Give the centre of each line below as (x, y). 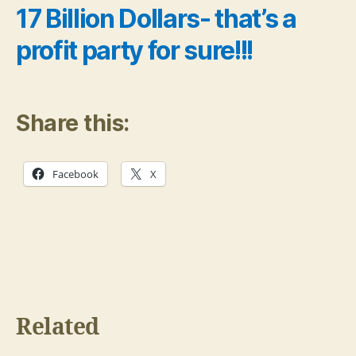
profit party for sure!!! (135, 50)
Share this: (73, 123)
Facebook (75, 174)
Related (58, 328)
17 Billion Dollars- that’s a (156, 18)
